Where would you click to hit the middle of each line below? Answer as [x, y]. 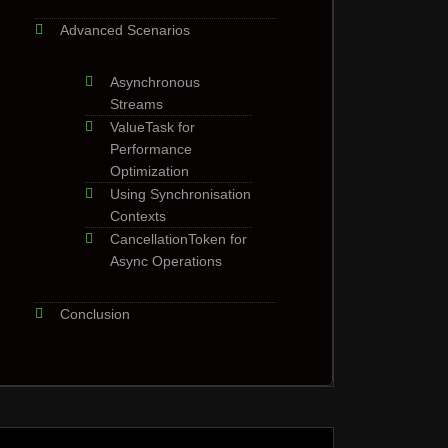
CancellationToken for [178, 239]
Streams [136, 104]
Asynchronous [155, 82]
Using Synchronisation [180, 194]
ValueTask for [152, 127]
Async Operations [166, 261]
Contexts [138, 216]
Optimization [149, 171]
